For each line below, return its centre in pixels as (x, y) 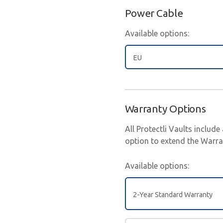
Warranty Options (165, 109)
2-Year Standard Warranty (173, 194)
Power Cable (154, 13)
